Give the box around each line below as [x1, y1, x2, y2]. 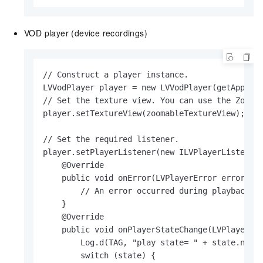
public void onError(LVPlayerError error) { [43, 173, 259, 183]
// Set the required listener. [43, 134, 179, 144]
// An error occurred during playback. [43, 186, 254, 196]
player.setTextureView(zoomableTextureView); [43, 109, 245, 119]
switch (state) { [43, 251, 156, 261]
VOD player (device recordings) [24, 27, 147, 39]
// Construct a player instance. [43, 70, 188, 80]
